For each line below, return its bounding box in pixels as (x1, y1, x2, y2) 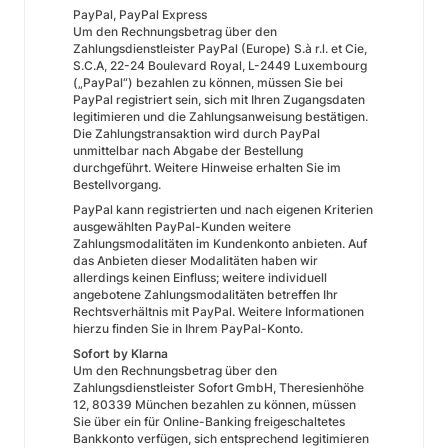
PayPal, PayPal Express (73, 7, 207, 22)
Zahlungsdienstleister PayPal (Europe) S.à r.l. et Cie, (73, 41, 367, 56)
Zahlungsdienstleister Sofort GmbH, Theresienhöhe (73, 380, 364, 395)
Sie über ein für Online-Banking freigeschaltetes (73, 414, 345, 429)
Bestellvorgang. (73, 177, 161, 192)
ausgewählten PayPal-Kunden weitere (73, 219, 291, 234)
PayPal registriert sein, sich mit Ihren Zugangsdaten (73, 92, 365, 107)
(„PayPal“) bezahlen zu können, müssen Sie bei (73, 75, 343, 90)
